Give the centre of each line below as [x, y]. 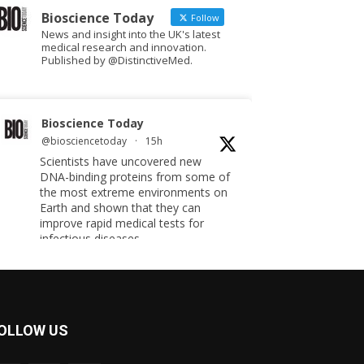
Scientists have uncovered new [121, 161]
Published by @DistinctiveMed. [117, 60]
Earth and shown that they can [120, 208]
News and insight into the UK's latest [131, 34]
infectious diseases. [91, 238]
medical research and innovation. [124, 47]
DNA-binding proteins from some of [135, 177]
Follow [204, 17]
